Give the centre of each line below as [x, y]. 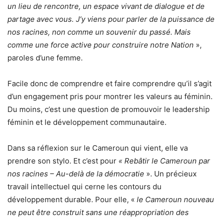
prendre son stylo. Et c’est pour [63, 161]
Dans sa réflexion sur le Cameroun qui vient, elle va [98, 148]
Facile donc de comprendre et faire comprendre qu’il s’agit [110, 83]
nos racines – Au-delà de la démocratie [77, 173]
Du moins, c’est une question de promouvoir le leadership [109, 109]
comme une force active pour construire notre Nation [101, 45]
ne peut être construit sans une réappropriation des [98, 212]
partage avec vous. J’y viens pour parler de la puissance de [111, 19]
